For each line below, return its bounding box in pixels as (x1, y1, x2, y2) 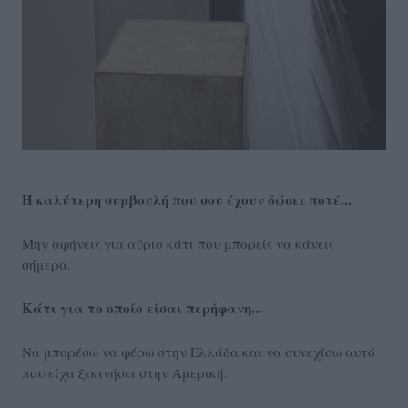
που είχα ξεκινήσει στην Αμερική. (22, 363, 228, 382)
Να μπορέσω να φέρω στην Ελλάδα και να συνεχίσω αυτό (22, 342, 375, 362)
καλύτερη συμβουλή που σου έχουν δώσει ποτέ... (36, 189, 352, 210)
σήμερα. (22, 255, 71, 274)
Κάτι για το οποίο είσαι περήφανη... (22, 298, 262, 319)
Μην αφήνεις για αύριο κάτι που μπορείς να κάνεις (22, 234, 334, 253)
